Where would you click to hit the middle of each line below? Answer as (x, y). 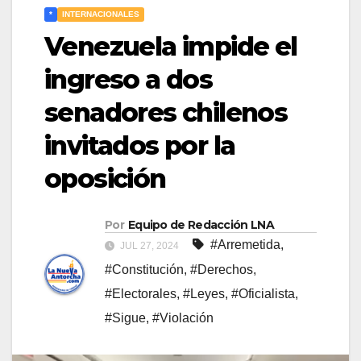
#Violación (183, 317)
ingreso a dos (129, 79)
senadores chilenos (166, 112)
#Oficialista (263, 293)
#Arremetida (245, 244)
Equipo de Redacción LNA (201, 224)
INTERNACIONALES (101, 14)
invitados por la (140, 145)
